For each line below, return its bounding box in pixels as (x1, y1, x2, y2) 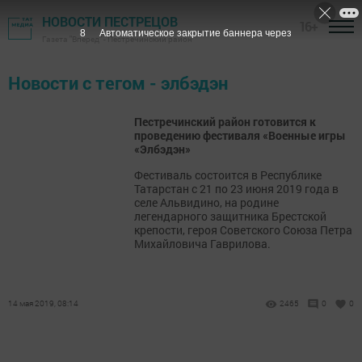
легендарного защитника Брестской (134, 208, 326, 224)
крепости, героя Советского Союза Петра (134, 222, 352, 238)
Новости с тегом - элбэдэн (8, 71, 228, 95)
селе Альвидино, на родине (134, 195, 279, 210)
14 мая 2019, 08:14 (8, 298, 78, 309)
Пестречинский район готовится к (134, 114, 316, 129)
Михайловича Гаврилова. (134, 236, 271, 251)
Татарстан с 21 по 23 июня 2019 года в (134, 181, 339, 196)
